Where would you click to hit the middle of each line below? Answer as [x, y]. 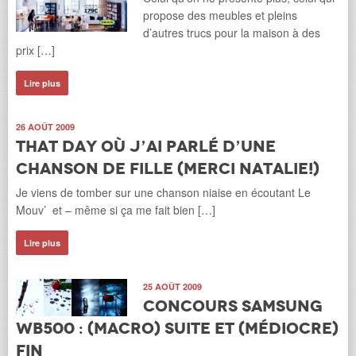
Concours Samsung [233, 306]
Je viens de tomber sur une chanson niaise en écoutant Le [163, 193]
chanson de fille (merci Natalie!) [168, 169]
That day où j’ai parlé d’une [146, 147]
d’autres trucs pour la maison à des [232, 33]
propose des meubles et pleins [220, 15]
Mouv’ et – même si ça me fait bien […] [116, 210]
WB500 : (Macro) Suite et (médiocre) [177, 329]
